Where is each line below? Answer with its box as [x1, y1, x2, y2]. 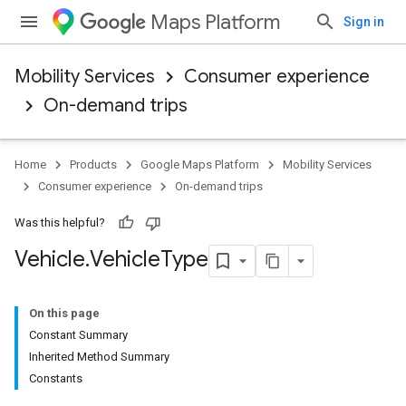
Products [70, 158, 117, 171]
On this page [29, 306, 100, 320]
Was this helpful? [14, 216, 105, 229]
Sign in [343, 14, 384, 29]
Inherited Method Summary [29, 350, 169, 363]
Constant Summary [29, 328, 128, 342]
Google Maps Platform [140, 158, 259, 171]
